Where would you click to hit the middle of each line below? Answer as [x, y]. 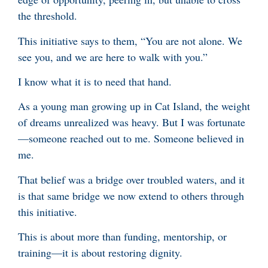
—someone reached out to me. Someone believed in [131, 138]
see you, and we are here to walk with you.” [113, 57]
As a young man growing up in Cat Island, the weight [134, 106]
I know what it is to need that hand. [97, 81]
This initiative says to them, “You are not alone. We [130, 40]
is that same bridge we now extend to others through [131, 195]
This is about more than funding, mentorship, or [122, 237]
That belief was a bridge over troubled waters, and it [131, 179]
